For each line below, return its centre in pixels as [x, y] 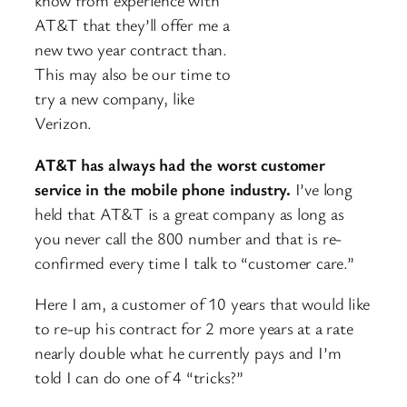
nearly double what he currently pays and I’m [188, 353]
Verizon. [66, 123]
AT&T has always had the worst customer [180, 164]
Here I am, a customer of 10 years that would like [203, 304]
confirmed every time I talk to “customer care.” [197, 262]
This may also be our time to [133, 74]
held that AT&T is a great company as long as [189, 213]
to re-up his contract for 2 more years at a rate [194, 328]
